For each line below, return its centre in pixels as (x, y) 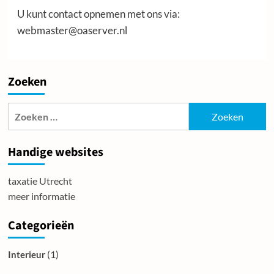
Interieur (26, 255)
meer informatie (41, 196)
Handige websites (55, 153)
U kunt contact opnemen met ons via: (98, 14)
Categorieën (41, 226)
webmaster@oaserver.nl (72, 31)
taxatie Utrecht (40, 181)
